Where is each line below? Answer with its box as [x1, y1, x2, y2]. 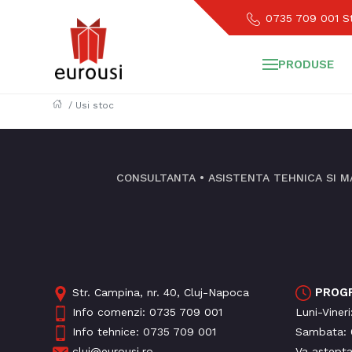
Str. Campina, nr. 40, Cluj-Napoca [72, 286, 250, 299]
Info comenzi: [72, 306, 150, 319]
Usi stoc [75, 100, 115, 112]
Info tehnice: [72, 325, 144, 339]
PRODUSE [277, 57, 334, 72]
